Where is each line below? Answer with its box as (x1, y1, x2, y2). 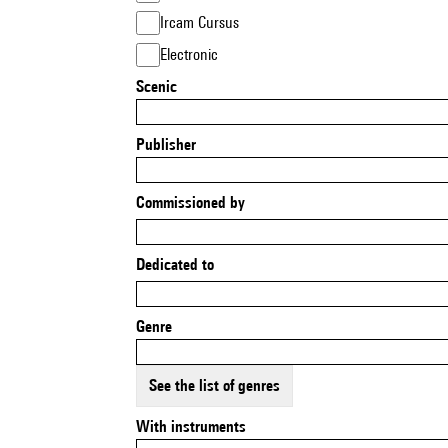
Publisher (145, 135, 196, 154)
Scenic (144, 77, 177, 96)
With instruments (150, 417, 246, 436)
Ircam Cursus (164, 13, 239, 32)
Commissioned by (145, 193, 245, 212)
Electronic (167, 45, 218, 64)
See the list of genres (157, 376, 280, 395)
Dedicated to (145, 255, 214, 274)
